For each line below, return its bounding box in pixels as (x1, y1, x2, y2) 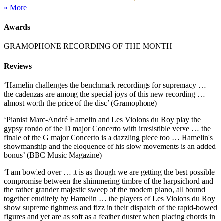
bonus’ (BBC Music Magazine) (4, 150, 102, 159)
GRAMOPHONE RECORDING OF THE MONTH (4, 42, 172, 51)
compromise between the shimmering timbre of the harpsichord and (4, 176, 213, 185)
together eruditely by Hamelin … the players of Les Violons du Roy (4, 194, 215, 203)
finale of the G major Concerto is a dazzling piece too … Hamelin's (4, 133, 213, 142)
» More (4, 3, 27, 12)
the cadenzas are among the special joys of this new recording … (4, 89, 205, 98)
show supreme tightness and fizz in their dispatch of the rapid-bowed (4, 203, 217, 212)
